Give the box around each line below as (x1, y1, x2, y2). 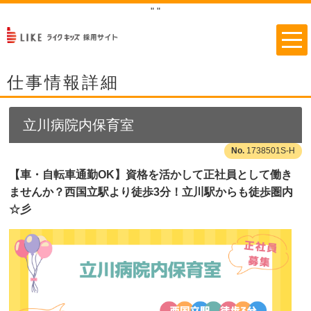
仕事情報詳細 (7, 73, 119, 92)
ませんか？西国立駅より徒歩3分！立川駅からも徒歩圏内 (9, 186, 293, 198)
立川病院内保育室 (23, 117, 134, 133)
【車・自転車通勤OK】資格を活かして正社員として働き (9, 169, 292, 180)
